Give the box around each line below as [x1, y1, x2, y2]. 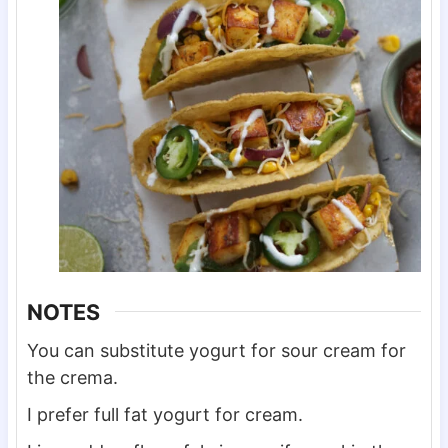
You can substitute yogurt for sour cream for [26, 339, 406, 361]
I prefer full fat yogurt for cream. [26, 403, 303, 425]
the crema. [26, 366, 118, 388]
